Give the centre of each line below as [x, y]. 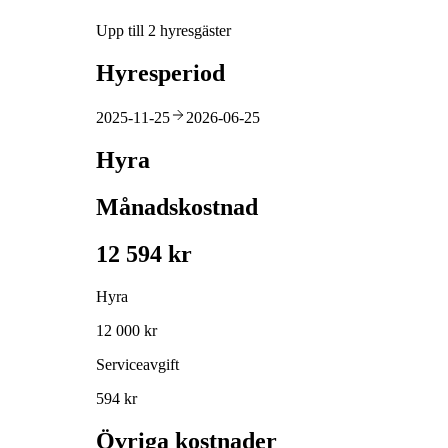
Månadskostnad [177, 206]
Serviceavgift [137, 364]
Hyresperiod [160, 73]
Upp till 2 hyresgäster [163, 31]
